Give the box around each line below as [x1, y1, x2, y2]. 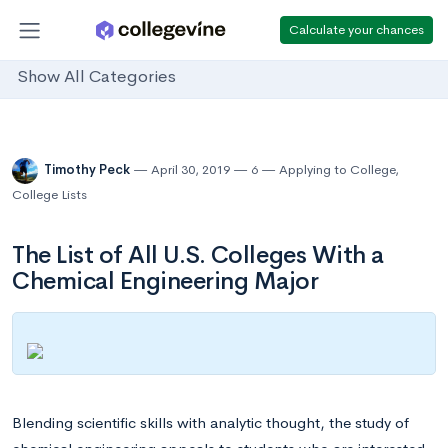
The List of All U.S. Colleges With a [12, 240, 384, 270]
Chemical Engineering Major [12, 266, 319, 296]
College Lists [12, 186, 87, 203]
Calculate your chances [289, 20, 424, 38]
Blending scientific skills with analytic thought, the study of [12, 412, 409, 432]
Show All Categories [17, 66, 176, 88]
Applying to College [279, 161, 395, 179]
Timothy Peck [44, 161, 133, 179]
